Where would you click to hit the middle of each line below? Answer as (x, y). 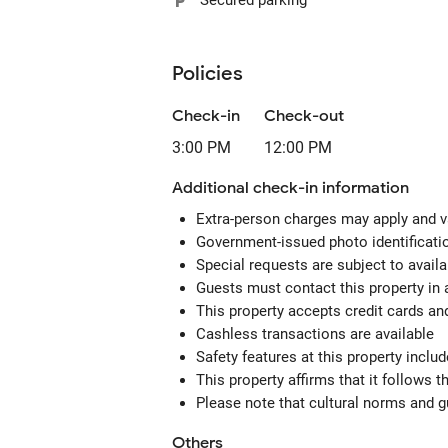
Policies (207, 73)
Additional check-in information (290, 188)
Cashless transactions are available (315, 334)
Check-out (304, 116)
